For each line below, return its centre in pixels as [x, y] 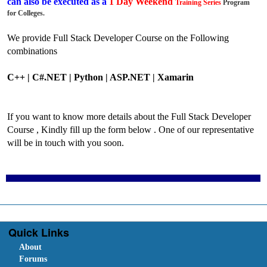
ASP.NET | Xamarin [151, 77]
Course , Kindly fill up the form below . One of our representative [131, 130]
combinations [32, 51]
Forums [33, 259]
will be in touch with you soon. [66, 143]
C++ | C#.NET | [40, 77]
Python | [90, 77]
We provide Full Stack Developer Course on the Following [118, 38]
